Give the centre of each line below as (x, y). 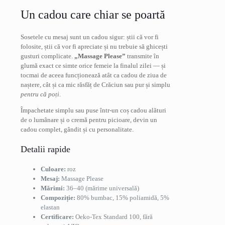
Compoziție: (58, 197)
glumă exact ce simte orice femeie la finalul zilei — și (93, 65)
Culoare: (53, 169)
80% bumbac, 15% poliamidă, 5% (122, 197)
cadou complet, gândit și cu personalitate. (77, 129)
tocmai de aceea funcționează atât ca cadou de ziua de (94, 75)
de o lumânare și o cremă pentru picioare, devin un (89, 120)
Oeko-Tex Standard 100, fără (113, 216)
